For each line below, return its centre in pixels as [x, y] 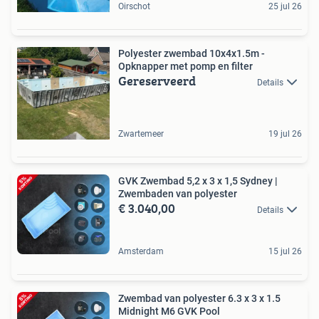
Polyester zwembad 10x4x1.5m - [192, 54]
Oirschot [134, 7]
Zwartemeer [141, 134]
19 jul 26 [285, 134]
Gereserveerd [157, 81]
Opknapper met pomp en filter [185, 67]
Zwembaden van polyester [178, 194]
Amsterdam [141, 251]
